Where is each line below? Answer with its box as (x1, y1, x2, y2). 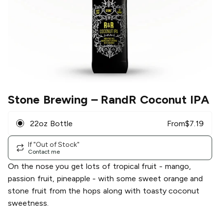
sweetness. (8, 198, 49, 208)
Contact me (28, 148, 60, 155)
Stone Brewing (8, 92, 88, 107)
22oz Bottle (30, 118, 73, 128)
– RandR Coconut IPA (87, 92, 210, 107)
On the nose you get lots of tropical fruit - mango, (8, 162, 191, 171)
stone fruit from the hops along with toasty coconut (8, 186, 200, 196)
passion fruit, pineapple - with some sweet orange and (8, 174, 203, 184)
